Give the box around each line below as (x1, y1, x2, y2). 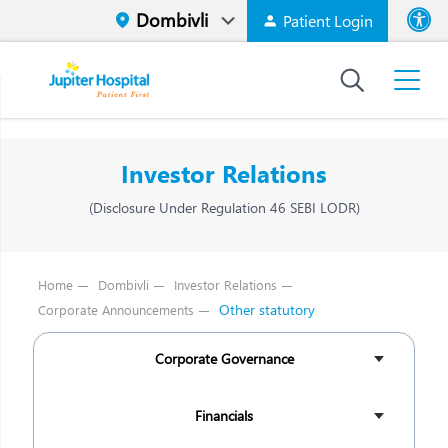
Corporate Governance (154, 349, 294, 368)
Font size (382, 43, 431, 59)
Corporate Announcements (38, 301, 194, 318)
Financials (195, 406, 253, 425)
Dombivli (98, 276, 149, 293)
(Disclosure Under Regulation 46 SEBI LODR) (88, 198, 360, 217)
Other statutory (219, 300, 315, 319)
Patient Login (279, 10, 373, 31)
